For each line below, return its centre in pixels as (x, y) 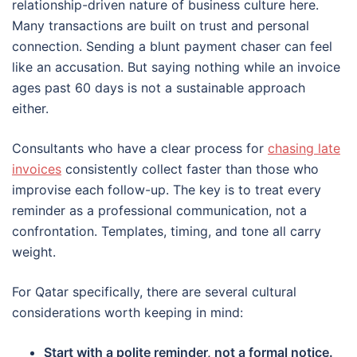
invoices (37, 169)
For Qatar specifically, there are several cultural (154, 291)
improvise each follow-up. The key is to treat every (167, 189)
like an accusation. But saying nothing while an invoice (176, 67)
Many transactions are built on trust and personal (161, 25)
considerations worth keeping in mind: (127, 312)
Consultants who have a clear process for (140, 148)
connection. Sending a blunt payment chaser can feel (172, 46)
